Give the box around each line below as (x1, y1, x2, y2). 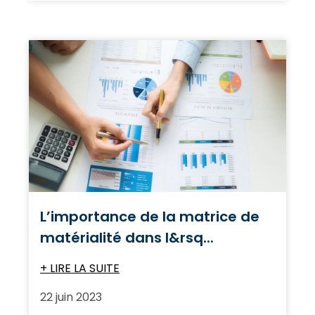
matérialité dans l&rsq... (40, 227, 214, 247)
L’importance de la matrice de (40, 206, 259, 226)
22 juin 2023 (40, 288, 102, 305)
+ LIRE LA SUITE (40, 259, 120, 276)
